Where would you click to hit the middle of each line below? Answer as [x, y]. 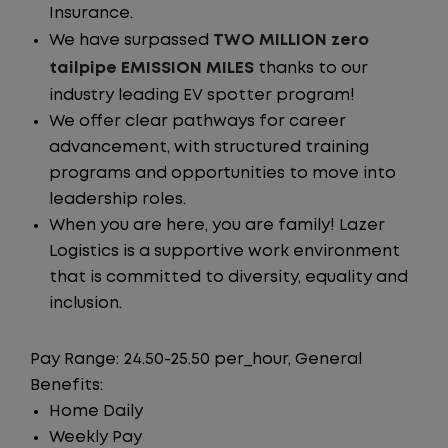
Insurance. [91, 13]
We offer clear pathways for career [197, 121]
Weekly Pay [95, 437]
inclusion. [85, 303]
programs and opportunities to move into [222, 173]
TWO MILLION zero [291, 40]
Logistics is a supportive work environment [224, 251]
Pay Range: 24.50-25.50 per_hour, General [196, 359]
